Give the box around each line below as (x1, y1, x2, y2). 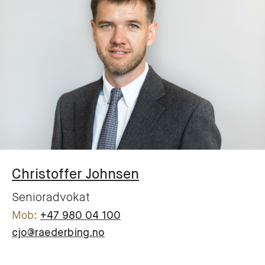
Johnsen (86, 167, 139, 182)
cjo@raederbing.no (12, 228, 105, 239)
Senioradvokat (12, 192, 90, 205)
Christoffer (12, 167, 82, 182)
